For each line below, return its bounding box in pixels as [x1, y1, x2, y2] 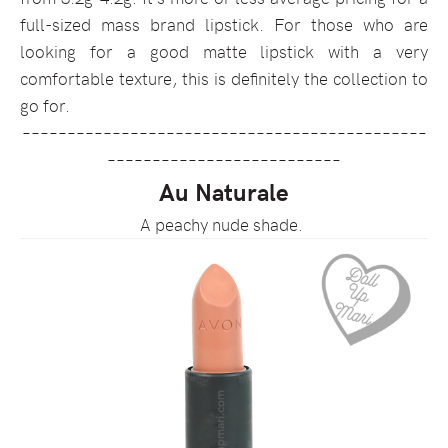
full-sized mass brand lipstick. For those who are [20, 12, 428, 36]
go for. [20, 93, 75, 117]
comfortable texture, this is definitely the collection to [20, 66, 428, 90]
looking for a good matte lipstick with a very [20, 39, 428, 63]
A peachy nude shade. [140, 212, 308, 236]
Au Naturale [159, 175, 289, 208]
